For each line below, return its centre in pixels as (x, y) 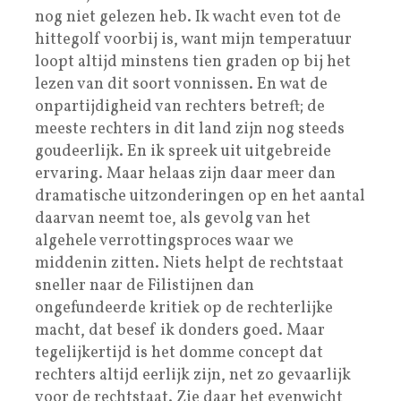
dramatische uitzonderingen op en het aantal (200, 196)
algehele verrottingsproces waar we (164, 241)
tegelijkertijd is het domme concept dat (179, 353)
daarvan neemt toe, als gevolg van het (173, 218)
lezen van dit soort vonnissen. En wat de (181, 84)
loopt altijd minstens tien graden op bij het (193, 62)
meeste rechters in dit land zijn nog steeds (190, 129)
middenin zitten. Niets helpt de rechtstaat (189, 263)
